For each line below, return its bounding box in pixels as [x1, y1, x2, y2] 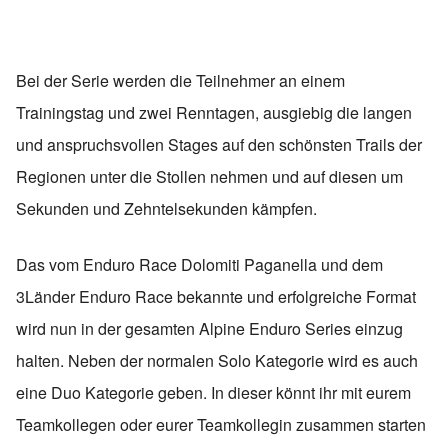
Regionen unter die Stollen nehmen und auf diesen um [16, 165, 403, 189]
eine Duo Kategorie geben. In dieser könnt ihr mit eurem [16, 381, 411, 405]
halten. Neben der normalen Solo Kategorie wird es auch [16, 349, 418, 373]
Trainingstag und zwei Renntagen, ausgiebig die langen [16, 101, 412, 125]
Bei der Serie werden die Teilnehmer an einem [16, 69, 345, 93]
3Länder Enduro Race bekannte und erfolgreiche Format [16, 285, 416, 309]
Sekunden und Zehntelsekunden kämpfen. [16, 197, 317, 221]
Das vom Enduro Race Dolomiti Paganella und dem [16, 253, 383, 277]
